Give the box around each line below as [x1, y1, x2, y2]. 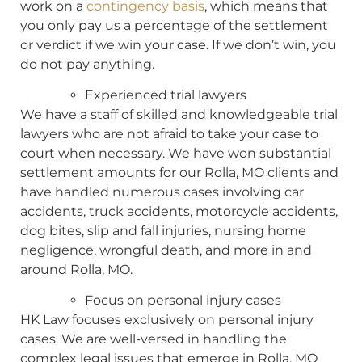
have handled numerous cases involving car [20, 183, 304, 200]
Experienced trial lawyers [85, 86, 246, 103]
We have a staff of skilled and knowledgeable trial [20, 106, 338, 122]
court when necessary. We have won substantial [20, 145, 331, 161]
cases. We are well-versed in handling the [20, 331, 287, 347]
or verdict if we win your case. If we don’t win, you [20, 36, 336, 53]
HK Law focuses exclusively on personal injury [20, 312, 314, 328]
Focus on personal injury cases [85, 293, 281, 309]
